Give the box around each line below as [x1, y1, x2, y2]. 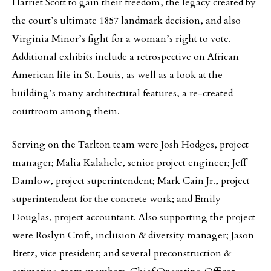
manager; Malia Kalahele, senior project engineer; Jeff [12, 156, 246, 169]
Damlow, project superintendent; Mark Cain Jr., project [12, 174, 250, 188]
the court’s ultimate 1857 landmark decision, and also [12, 14, 241, 27]
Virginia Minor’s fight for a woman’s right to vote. [12, 32, 231, 45]
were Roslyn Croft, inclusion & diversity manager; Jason [12, 229, 254, 242]
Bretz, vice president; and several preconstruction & [12, 247, 231, 260]
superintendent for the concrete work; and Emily [12, 192, 221, 206]
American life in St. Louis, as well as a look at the [12, 68, 223, 82]
